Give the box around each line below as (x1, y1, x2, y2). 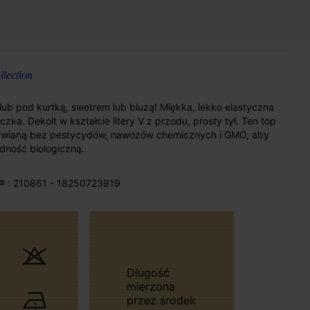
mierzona (126, 279, 175, 293)
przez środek (126, 293, 196, 307)
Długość (126, 265, 135, 280)
